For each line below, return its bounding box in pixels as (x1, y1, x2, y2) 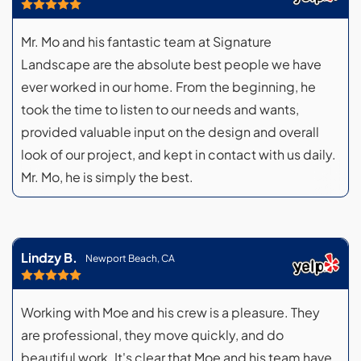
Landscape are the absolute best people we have (21, 56, 322, 73)
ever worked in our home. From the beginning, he (21, 78, 316, 96)
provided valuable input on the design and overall (21, 123, 319, 141)
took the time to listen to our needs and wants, (21, 101, 299, 118)
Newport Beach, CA (85, 251, 175, 264)
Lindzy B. (21, 249, 77, 267)
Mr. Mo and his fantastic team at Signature (21, 33, 272, 51)
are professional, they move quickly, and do (21, 326, 284, 344)
